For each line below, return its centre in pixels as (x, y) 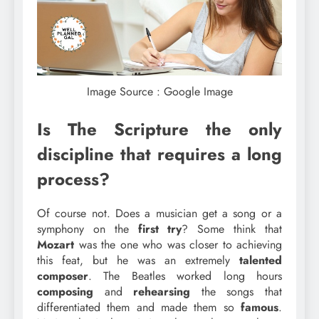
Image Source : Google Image (159, 92)
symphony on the (88, 229)
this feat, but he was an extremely (138, 261)
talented (261, 261)
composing (65, 292)
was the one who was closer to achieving (178, 245)
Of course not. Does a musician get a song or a (159, 214)
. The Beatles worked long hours (185, 276)
